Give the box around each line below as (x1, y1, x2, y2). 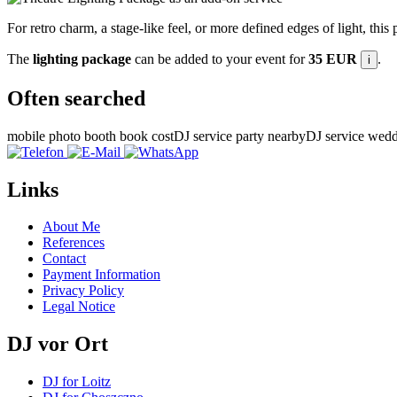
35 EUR (308, 51, 357, 66)
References (43, 235, 105, 251)
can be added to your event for (131, 51, 308, 66)
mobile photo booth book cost (7, 128, 174, 144)
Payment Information (43, 267, 160, 283)
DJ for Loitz (43, 374, 111, 390)
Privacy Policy (43, 283, 124, 299)
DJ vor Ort (7, 332, 108, 356)
